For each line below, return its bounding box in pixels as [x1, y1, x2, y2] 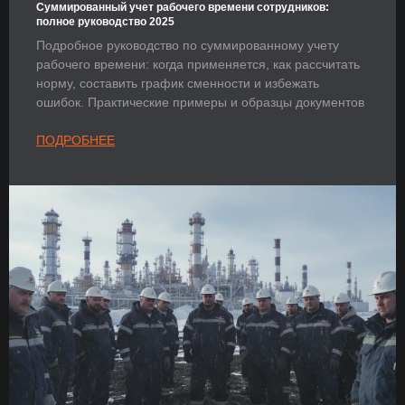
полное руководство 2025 [36, 15, 174, 29]
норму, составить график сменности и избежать [36, 76, 319, 91]
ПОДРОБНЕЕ [36, 133, 115, 148]
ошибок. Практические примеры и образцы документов [36, 95, 364, 110]
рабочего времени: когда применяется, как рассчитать [36, 57, 360, 72]
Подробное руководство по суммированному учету [36, 38, 339, 53]
